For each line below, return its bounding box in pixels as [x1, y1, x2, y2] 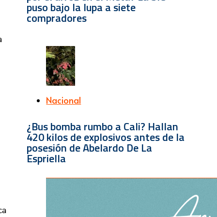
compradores [27, 10, 87, 27]
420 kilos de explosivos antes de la [27, 128, 185, 145]
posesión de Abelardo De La [27, 139, 153, 156]
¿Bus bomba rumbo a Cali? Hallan [27, 118, 179, 135]
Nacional [46, 94, 81, 107]
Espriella [27, 150, 66, 167]
